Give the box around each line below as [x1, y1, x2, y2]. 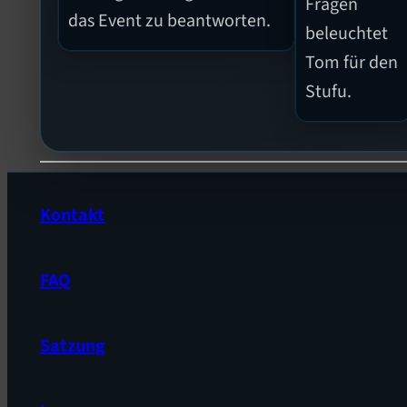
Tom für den [305, 50, 399, 76]
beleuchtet [305, 21, 389, 47]
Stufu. [305, 79, 352, 105]
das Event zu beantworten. [68, 8, 272, 35]
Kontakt [40, 202, 104, 228]
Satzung [40, 333, 105, 359]
